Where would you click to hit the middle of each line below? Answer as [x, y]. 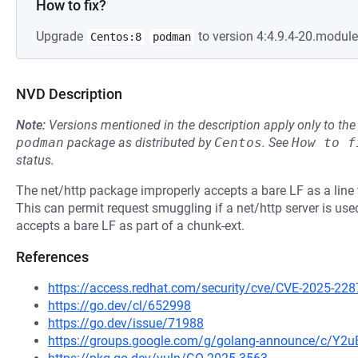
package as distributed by [139, 143]
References [52, 257]
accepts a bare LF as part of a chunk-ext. [130, 226]
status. [35, 160]
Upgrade [61, 36]
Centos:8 [116, 37]
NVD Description [69, 94]
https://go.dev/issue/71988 [126, 323]
